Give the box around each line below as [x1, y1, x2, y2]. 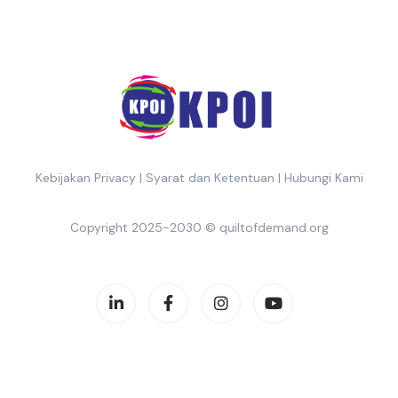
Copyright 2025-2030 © [69, 219, 219, 235]
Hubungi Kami [283, 169, 363, 186]
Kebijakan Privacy [35, 169, 136, 186]
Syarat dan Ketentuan [145, 169, 275, 186]
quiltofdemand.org [219, 219, 329, 235]
